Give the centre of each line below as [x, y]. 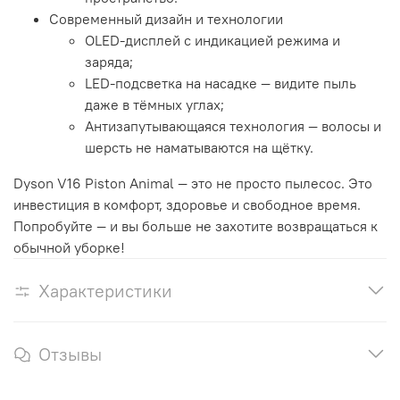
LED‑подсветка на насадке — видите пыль [221, 83]
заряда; [109, 62]
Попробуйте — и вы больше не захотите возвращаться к [196, 226]
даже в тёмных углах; [154, 105]
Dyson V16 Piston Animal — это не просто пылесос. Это [193, 183]
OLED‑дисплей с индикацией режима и [212, 41]
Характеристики [105, 291]
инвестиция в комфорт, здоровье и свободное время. [187, 205]
